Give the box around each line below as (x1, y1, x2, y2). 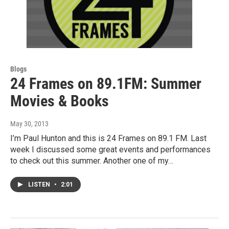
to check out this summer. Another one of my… (10, 155, 173, 166)
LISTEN (28, 180, 52, 188)
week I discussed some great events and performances (10, 144, 211, 154)
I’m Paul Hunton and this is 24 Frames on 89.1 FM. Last (10, 133, 207, 143)
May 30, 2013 (10, 119, 49, 128)
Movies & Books (10, 91, 109, 110)
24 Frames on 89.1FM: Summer (10, 74, 201, 93)
